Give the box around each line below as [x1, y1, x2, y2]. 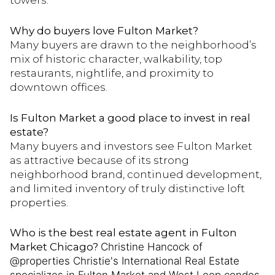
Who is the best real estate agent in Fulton [10, 227, 237, 239]
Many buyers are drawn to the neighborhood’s [10, 39, 257, 52]
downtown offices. [10, 81, 107, 94]
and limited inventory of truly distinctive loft [10, 182, 245, 195]
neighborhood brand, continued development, [10, 168, 261, 180]
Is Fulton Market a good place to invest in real [10, 111, 250, 124]
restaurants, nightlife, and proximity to [10, 67, 214, 80]
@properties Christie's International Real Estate [10, 255, 239, 268]
